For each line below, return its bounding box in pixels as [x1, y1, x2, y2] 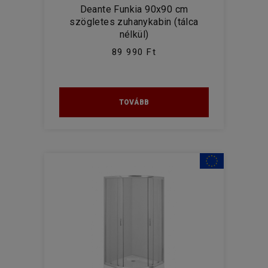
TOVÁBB [119, 98, 149, 106]
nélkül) [119, 29, 149, 40]
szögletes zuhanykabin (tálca [69, 16, 199, 28]
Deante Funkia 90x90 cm [80, 4, 188, 15]
